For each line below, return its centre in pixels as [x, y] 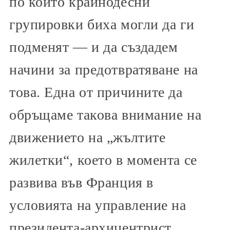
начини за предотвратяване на [104, 70]
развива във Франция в [81, 183]
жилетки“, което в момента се [103, 160]
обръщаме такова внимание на [106, 115]
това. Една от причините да [96, 92]
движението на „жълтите [88, 137]
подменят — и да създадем [94, 47]
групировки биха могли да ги [102, 24]
